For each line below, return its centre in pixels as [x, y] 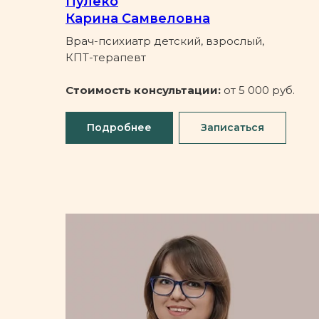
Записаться [232, 128]
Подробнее [119, 128]
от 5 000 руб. [259, 90]
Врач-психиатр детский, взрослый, [165, 41]
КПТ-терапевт [106, 58]
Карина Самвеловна [138, 19]
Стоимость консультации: [145, 90]
